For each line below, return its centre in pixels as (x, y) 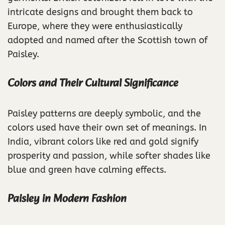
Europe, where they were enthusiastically (95, 26)
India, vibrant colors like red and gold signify (103, 142)
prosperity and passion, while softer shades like (109, 156)
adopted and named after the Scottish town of (107, 40)
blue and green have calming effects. (87, 170)
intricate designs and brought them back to (100, 12)
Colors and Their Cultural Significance (93, 84)
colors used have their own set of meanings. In (107, 128)
